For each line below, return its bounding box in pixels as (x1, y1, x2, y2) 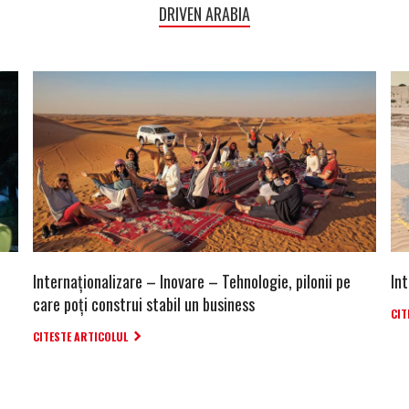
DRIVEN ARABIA (159, 2, 250, 26)
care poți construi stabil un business (33, 291, 255, 316)
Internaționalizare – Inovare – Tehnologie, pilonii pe (33, 268, 351, 293)
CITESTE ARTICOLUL (33, 328, 128, 344)
